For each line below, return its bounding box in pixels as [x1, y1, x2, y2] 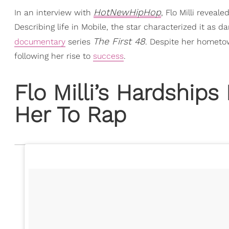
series [65, 37, 93, 47]
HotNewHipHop [94, 7, 161, 17]
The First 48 [93, 36, 145, 47]
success [93, 51, 124, 61]
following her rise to [14, 51, 93, 61]
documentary [14, 37, 65, 47]
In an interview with [14, 8, 94, 17]
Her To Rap [14, 101, 126, 127]
